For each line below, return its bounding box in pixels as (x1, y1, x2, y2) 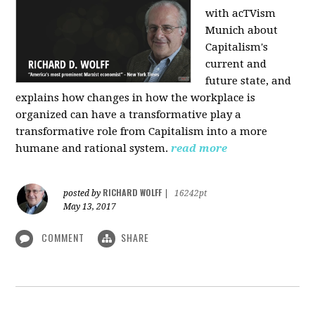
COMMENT (39, 229, 88, 245)
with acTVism (205, 6, 276, 20)
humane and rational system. (15, 141, 169, 155)
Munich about (205, 23, 278, 37)
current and (205, 57, 267, 70)
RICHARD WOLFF (103, 186, 162, 198)
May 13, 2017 (63, 201, 117, 212)
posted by (63, 188, 103, 198)
